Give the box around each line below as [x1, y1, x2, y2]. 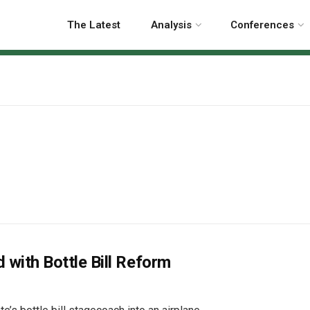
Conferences [230, 19, 294, 31]
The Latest [67, 19, 120, 31]
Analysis [151, 19, 192, 31]
